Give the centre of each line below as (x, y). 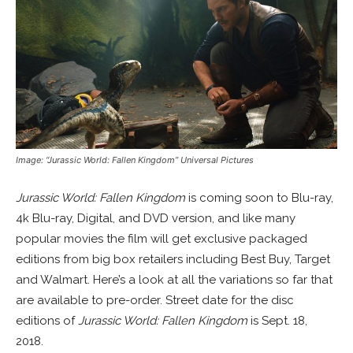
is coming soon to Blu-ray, (259, 197)
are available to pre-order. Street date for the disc (155, 300)
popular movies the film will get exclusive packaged (162, 238)
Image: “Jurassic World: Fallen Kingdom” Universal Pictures (135, 160)
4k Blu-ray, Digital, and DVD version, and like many (156, 218)
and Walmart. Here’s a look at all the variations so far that (174, 279)
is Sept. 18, (277, 320)
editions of (47, 320)
